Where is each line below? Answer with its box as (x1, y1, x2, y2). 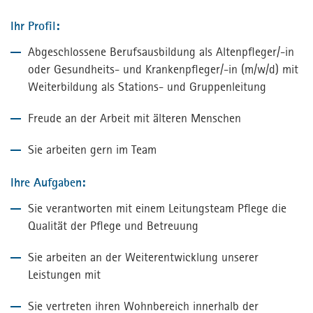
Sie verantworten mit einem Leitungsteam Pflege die (28, 201, 286, 217)
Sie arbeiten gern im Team (28, 142, 156, 158)
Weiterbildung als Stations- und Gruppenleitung (28, 79, 266, 95)
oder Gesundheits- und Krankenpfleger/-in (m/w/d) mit (28, 61, 298, 78)
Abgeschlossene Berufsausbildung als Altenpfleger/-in (28, 44, 294, 60)
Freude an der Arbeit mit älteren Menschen (28, 110, 241, 126)
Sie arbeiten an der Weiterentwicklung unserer (28, 249, 259, 265)
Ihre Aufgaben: (10, 175, 85, 191)
